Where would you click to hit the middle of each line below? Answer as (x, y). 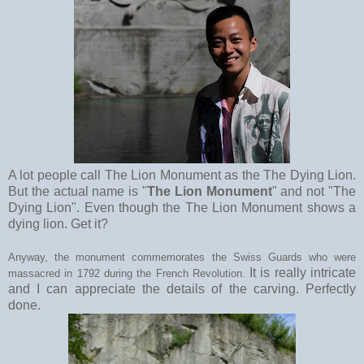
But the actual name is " (78, 191)
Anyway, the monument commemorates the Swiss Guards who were (182, 257)
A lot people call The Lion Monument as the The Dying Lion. (182, 175)
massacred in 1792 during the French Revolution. (129, 273)
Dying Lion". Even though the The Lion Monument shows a (182, 207)
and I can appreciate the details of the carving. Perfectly (182, 288)
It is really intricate (303, 272)
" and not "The (314, 191)
